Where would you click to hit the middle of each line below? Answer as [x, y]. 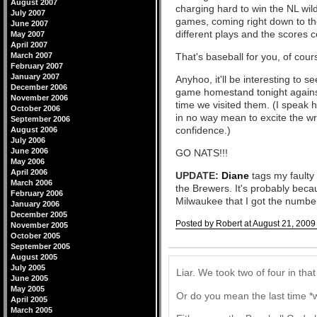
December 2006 [39, 87]
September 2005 [40, 246]
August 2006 [34, 129]
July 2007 [28, 13]
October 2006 [35, 108]
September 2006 [40, 119]
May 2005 [28, 289]
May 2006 [28, 161]
